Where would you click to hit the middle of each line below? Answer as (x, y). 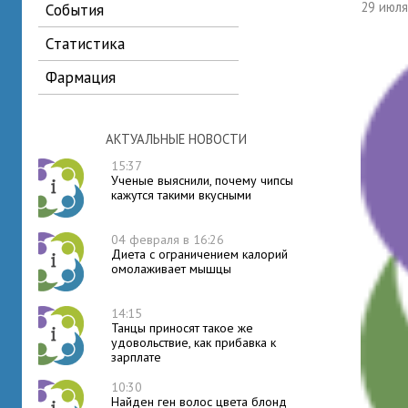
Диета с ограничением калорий (199, 254)
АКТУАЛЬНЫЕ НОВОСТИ (176, 139)
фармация (87, 77)
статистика (89, 43)
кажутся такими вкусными (181, 195)
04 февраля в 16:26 (168, 240)
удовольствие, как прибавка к (194, 342)
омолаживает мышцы (171, 269)
